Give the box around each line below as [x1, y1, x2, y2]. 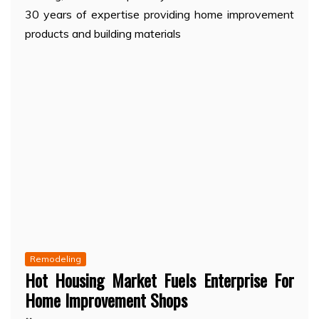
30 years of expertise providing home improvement [25, 7, 294, 22]
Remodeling [30, 253, 81, 264]
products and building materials [25, 26, 181, 41]
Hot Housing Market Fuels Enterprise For [25, 266, 294, 293]
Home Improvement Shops [25, 286, 187, 313]
